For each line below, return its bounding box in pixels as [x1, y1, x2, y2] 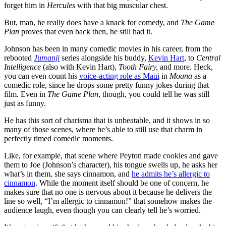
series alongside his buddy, [62, 53, 148, 63]
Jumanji [34, 53, 60, 63]
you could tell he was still [129, 90, 209, 99]
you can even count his [4, 72, 79, 81]
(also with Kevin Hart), [43, 63, 119, 72]
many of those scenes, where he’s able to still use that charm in [4, 125, 202, 134]
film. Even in [4, 90, 47, 99]
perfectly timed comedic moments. [4, 134, 115, 143]
